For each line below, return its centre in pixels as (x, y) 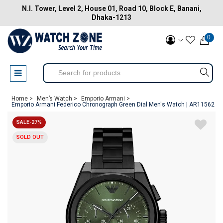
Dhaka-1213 (111, 17)
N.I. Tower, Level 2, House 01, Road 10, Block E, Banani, (111, 8)
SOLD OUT (30, 137)
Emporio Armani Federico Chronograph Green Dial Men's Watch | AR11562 (113, 105)
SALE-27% (29, 122)
